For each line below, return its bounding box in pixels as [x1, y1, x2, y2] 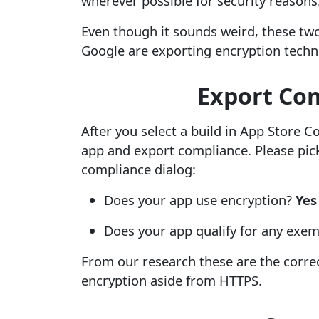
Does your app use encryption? [104, 191, 296, 209]
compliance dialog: [81, 160, 196, 178]
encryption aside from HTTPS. [81, 271, 262, 289]
